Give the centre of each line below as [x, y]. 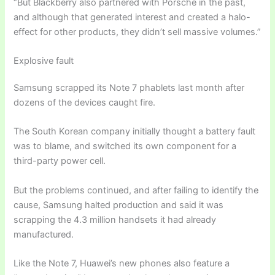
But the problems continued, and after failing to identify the [136, 190]
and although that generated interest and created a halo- [132, 17]
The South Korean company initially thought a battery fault [135, 132]
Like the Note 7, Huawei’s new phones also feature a [122, 264]
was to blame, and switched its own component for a [125, 146]
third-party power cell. [60, 161]
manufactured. [44, 234]
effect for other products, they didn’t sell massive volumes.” [137, 32]
